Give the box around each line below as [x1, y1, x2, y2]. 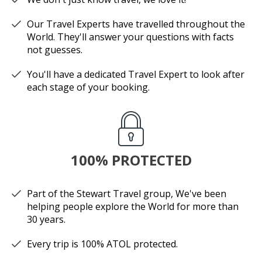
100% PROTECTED [70, 150, 192, 170]
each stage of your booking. [27, 81, 150, 94]
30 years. [27, 213, 65, 226]
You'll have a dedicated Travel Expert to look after [27, 68, 244, 81]
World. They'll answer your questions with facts [27, 30, 234, 44]
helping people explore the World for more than [27, 200, 239, 213]
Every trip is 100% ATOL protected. [27, 237, 178, 251]
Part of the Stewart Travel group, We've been [27, 187, 226, 201]
